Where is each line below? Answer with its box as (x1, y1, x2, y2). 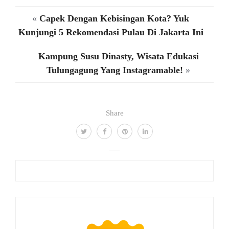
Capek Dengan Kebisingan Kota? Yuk (39, 13, 189, 24)
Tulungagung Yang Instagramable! (47, 65, 183, 76)
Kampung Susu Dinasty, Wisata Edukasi (38, 51, 199, 62)
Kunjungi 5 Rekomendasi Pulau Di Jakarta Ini (18, 27, 203, 38)
